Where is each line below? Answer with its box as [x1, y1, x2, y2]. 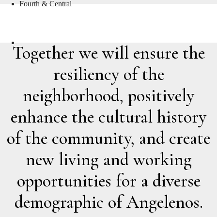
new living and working [25, 148, 192, 170]
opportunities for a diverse [16, 170, 201, 192]
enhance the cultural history [11, 106, 206, 128]
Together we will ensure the [12, 42, 205, 64]
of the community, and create [7, 127, 210, 149]
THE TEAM [79, 13, 138, 31]
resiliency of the [53, 63, 164, 85]
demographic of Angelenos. [14, 191, 203, 213]
